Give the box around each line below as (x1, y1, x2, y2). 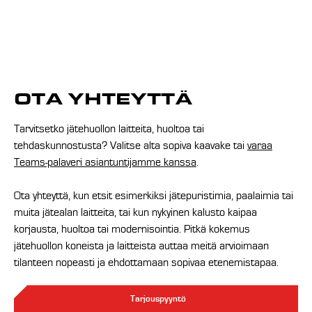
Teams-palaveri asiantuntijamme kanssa (14, 156, 196, 169)
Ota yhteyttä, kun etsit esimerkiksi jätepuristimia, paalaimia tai (14, 189, 293, 203)
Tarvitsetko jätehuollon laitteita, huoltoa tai (14, 123, 204, 136)
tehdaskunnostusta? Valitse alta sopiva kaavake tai (14, 139, 247, 153)
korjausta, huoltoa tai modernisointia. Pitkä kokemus (14, 223, 250, 236)
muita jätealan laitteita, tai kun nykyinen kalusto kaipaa (14, 206, 257, 219)
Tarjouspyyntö (130, 294, 187, 304)
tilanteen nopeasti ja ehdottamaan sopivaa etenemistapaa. (14, 256, 279, 270)
